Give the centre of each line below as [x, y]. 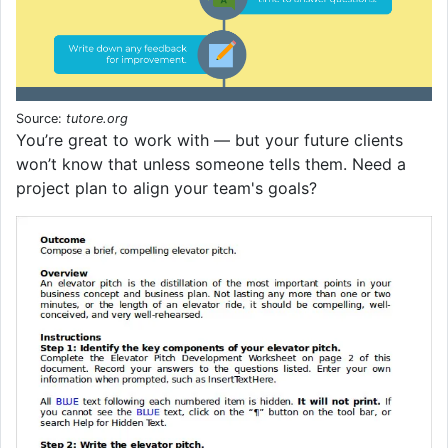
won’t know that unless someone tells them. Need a [211, 163]
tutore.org [97, 118]
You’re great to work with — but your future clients [209, 139]
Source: [41, 118]
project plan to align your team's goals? [166, 187]
